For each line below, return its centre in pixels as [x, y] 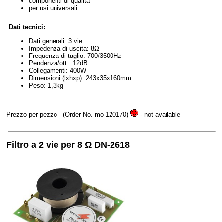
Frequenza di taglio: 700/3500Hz [75, 55]
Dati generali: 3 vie [55, 41]
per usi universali [53, 8]
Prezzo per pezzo [33, 114]
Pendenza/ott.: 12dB [58, 63]
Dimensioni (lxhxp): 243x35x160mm [80, 78]
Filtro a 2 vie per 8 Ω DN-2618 [68, 144]
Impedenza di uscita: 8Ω [64, 48]
